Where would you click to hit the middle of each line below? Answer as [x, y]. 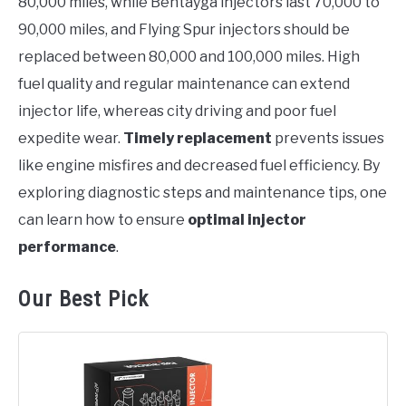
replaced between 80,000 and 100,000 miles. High [189, 57]
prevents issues [328, 138]
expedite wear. [71, 138]
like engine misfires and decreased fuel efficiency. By [199, 165]
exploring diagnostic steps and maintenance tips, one [203, 193]
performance [67, 247]
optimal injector [247, 220]
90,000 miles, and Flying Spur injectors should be [184, 29]
